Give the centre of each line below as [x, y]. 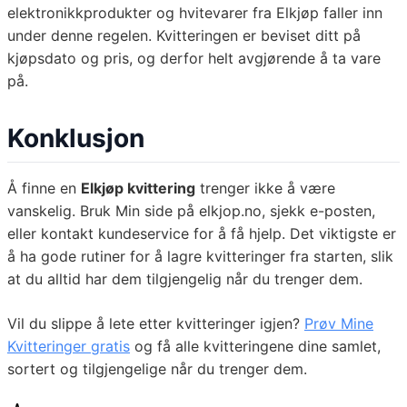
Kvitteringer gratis [69, 347]
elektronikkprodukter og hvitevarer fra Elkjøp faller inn [195, 13]
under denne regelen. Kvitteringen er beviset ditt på [184, 36]
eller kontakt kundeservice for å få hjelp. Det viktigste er [202, 234]
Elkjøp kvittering [138, 189]
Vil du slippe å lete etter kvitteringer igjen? [156, 324]
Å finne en [44, 189]
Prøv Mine [339, 324]
